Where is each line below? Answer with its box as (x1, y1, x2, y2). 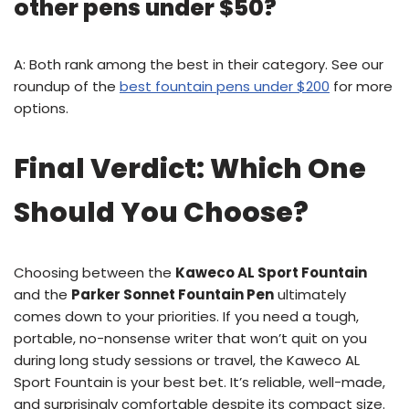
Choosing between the (14, 263, 175, 282)
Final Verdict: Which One (14, 150, 366, 188)
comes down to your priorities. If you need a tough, (14, 307, 359, 326)
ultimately (274, 285, 346, 304)
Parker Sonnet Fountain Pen (71, 285, 274, 304)
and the (14, 285, 71, 304)
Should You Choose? (14, 194, 309, 232)
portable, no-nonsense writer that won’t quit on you (14, 329, 367, 348)
